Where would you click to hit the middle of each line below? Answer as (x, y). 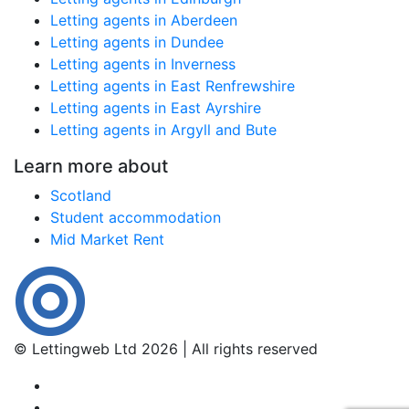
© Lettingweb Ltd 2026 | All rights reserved (166, 349)
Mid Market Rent (107, 239)
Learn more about (91, 166)
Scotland (81, 195)
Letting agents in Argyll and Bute (163, 130)
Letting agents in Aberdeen (144, 20)
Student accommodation (136, 217)
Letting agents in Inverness (143, 64)
